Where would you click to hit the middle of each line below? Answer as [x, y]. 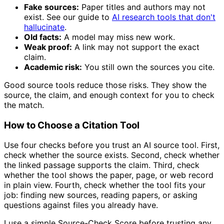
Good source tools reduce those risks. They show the [105, 85]
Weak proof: [48, 47]
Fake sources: [51, 7]
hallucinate [44, 27]
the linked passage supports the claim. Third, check [102, 165]
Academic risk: [53, 67]
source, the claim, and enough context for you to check [109, 95]
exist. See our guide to [68, 17]
